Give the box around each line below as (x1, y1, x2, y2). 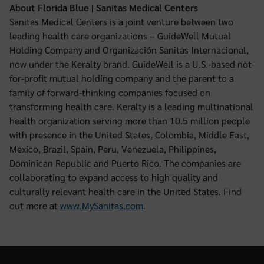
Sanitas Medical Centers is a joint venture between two (9, 15, 233, 28)
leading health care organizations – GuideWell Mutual (9, 29, 231, 42)
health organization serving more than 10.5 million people (9, 114, 250, 127)
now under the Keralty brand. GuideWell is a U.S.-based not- (9, 58, 255, 70)
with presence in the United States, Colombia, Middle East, (9, 128, 249, 141)
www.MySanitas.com (60, 199, 143, 212)
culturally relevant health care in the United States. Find (9, 185, 242, 197)
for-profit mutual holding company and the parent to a (9, 72, 234, 84)
